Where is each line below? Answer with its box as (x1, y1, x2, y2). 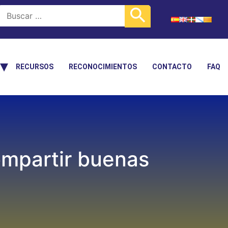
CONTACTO (152, 63, 192, 71)
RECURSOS (16, 63, 53, 71)
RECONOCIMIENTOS (69, 63, 137, 71)
